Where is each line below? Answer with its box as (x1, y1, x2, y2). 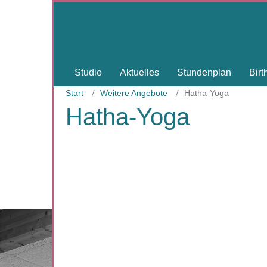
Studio (74, 67, 102, 77)
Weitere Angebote (100, 88, 167, 98)
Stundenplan (177, 67, 231, 77)
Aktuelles (120, 67, 159, 77)
